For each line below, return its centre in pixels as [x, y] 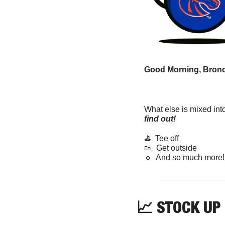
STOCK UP [187, 207]
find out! [161, 119]
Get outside [175, 148]
